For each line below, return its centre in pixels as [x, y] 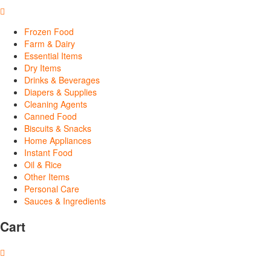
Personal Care [52, 188]
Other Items [47, 176]
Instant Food [48, 152]
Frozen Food [49, 31]
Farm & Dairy [50, 43]
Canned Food [51, 116]
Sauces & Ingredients [65, 201]
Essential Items [53, 55]
